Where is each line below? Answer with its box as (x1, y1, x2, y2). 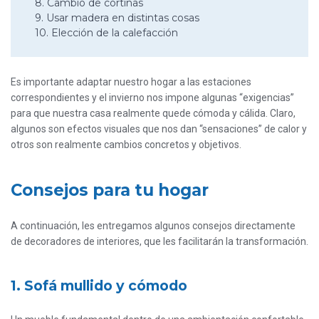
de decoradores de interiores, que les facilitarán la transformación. (11, 236, 308, 248)
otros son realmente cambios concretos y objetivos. (11, 139, 241, 151)
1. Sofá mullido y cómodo (11, 277, 187, 295)
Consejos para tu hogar (11, 180, 209, 201)
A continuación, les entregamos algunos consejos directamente (11, 220, 296, 232)
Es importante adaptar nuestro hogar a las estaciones (11, 76, 251, 88)
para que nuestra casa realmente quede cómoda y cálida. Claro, (11, 108, 296, 120)
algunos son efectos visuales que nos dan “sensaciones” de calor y (11, 123, 307, 135)
